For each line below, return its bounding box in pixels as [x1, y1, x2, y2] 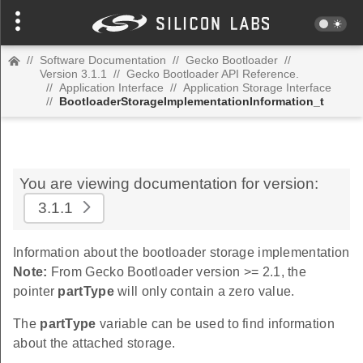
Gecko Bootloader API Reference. [126, 67, 299, 80]
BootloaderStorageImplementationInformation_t [59, 95, 324, 108]
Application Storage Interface [183, 81, 331, 94]
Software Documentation [40, 53, 166, 66]
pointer [13, 284, 58, 298]
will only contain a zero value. [113, 284, 295, 298]
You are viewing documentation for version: [19, 175, 318, 192]
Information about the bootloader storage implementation [13, 246, 350, 259]
